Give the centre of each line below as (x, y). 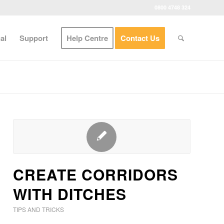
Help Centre (87, 38)
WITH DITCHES (70, 194)
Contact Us (140, 38)
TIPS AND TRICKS (39, 209)
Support (34, 38)
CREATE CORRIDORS (96, 174)
